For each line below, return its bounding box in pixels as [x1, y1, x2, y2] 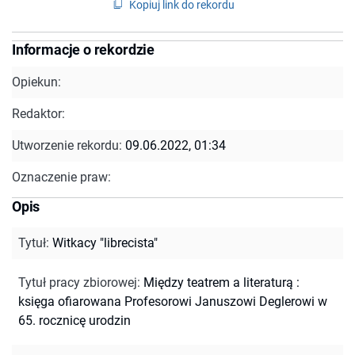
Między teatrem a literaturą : [143, 274, 300, 290]
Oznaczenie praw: [12, 169, 111, 185]
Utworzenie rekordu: [12, 137, 125, 153]
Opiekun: [12, 74, 61, 90]
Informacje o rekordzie [12, 40, 155, 58]
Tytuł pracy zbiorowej [18, 274, 137, 290]
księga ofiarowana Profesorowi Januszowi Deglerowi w [18, 293, 327, 309]
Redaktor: [12, 105, 65, 121]
